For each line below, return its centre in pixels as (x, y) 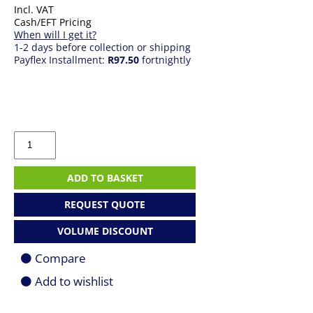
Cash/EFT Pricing (53, 22)
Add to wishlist (74, 281)
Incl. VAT (34, 9)
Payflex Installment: (61, 60)
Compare (60, 258)
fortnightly (165, 60)
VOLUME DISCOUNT (105, 231)
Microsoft (35, 137)
